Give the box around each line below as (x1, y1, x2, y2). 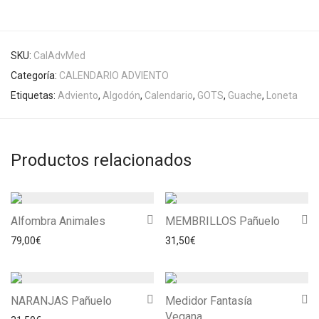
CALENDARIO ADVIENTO (59, 70, 169, 81)
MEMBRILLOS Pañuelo (165, 214, 280, 228)
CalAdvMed (33, 50, 85, 61)
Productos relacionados (11, 150, 192, 170)
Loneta (266, 90, 298, 101)
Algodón (103, 90, 140, 101)
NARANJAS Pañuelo (11, 294, 112, 308)
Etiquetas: (11, 90, 58, 101)
